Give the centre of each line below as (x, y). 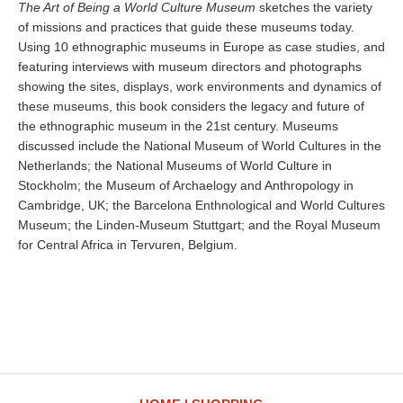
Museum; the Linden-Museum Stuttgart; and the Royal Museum (199, 225)
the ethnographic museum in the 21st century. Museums (178, 126)
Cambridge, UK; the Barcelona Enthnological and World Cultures (201, 205)
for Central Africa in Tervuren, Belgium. (128, 245)
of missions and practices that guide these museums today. (186, 27)
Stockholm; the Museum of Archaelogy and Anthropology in (186, 185)
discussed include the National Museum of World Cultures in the (200, 146)
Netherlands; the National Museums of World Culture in (175, 166)
